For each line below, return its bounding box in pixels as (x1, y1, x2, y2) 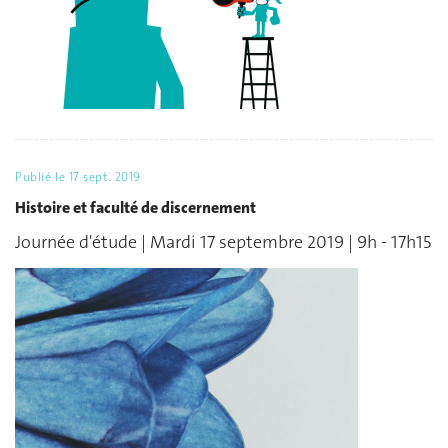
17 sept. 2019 (68, 169, 141, 186)
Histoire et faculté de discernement (15, 196, 256, 218)
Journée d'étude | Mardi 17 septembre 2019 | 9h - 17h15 (15, 230, 431, 255)
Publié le (15, 169, 69, 186)
